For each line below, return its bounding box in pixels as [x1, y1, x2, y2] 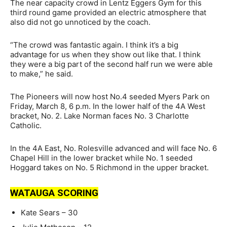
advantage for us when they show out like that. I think [10, 49, 201, 59]
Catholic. [10, 120, 42, 130]
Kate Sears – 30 [21, 207, 78, 217]
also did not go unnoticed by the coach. [10, 17, 150, 27]
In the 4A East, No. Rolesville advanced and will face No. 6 [10, 143, 217, 153]
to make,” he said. [10, 68, 73, 79]
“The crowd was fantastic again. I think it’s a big [10, 40, 178, 50]
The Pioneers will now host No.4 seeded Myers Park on [10, 91, 210, 101]
